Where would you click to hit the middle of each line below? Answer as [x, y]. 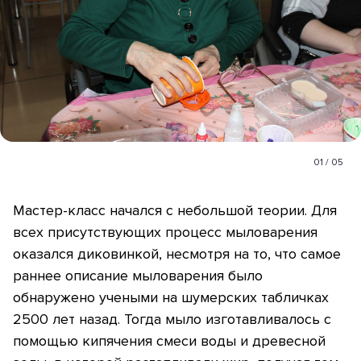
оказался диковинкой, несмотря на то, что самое [177, 254]
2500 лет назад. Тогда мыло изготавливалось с [172, 320]
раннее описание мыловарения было [138, 276]
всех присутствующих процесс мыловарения [165, 232]
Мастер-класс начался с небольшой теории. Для [175, 211]
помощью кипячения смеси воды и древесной [169, 341]
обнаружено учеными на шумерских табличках [171, 298]
